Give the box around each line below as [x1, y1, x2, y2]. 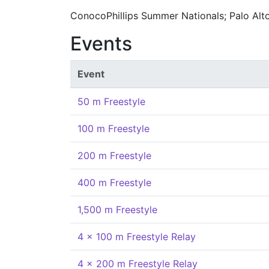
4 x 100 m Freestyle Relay [77, 231, 196, 243]
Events [70, 32, 132, 55]
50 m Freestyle [77, 95, 145, 107]
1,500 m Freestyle [77, 204, 157, 216]
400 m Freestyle [77, 177, 151, 189]
